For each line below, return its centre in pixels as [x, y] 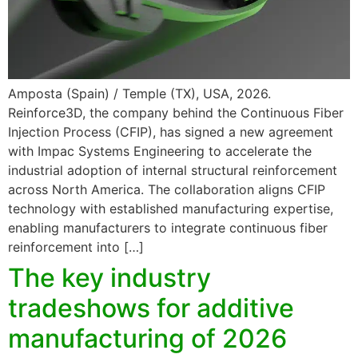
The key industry [109, 278]
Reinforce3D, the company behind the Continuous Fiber [176, 113]
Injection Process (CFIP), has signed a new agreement [171, 132]
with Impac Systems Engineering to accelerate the [160, 151]
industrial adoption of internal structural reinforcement [173, 171]
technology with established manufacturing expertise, [171, 209]
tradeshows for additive [151, 308]
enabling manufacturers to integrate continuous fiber [168, 228]
